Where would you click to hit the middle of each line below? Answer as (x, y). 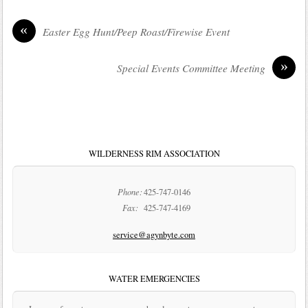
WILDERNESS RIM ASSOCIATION (154, 154)
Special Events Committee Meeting (191, 68)
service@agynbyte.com (154, 235)
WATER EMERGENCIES (154, 279)
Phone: (130, 192)
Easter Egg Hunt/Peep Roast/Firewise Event (136, 32)
